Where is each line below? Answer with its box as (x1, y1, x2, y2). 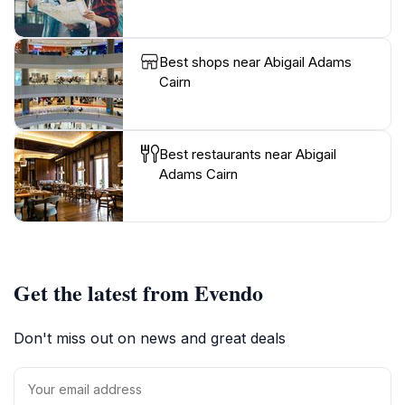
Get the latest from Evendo (14, 276, 263, 308)
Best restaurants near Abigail (159, 145, 336, 163)
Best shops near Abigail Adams (159, 52, 352, 71)
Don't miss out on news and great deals (14, 328, 286, 347)
